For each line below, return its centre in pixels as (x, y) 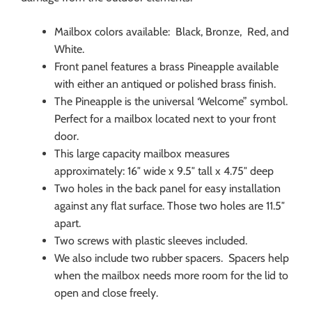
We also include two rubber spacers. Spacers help (172, 258)
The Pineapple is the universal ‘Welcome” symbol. (171, 102)
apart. (68, 224)
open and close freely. (106, 293)
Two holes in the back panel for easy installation (167, 189)
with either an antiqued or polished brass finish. (165, 84)
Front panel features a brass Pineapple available (166, 67)
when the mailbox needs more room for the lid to (171, 276)
